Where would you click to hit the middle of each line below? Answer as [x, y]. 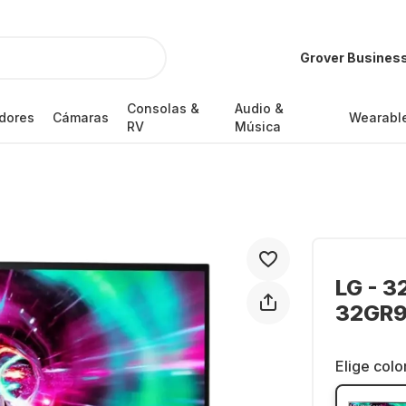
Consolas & [163, 108]
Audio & [260, 108]
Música [258, 126]
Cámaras [80, 117]
